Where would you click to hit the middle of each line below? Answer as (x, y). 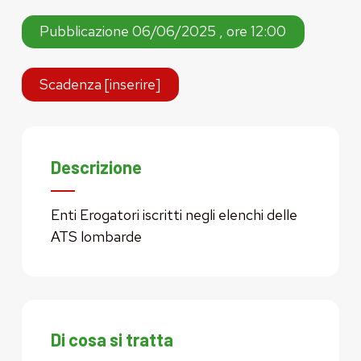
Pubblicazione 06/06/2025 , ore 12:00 (163, 31)
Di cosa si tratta (112, 340)
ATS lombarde (96, 236)
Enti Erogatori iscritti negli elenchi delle (174, 214)
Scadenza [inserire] (100, 84)
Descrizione (96, 166)
